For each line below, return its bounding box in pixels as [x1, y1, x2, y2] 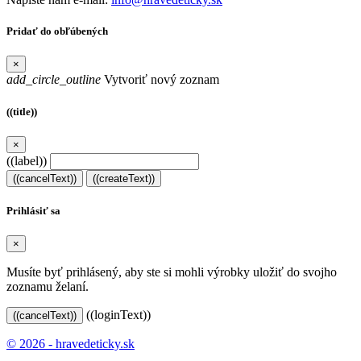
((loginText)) [86, 308, 151, 322]
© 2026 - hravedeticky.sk [6, 337, 135, 351]
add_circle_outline [6, 73, 101, 87]
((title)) [6, 105, 37, 118]
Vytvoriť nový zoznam [101, 73, 219, 87]
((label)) [6, 153, 47, 168]
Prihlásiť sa [6, 204, 60, 217]
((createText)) [93, 172, 155, 185]
